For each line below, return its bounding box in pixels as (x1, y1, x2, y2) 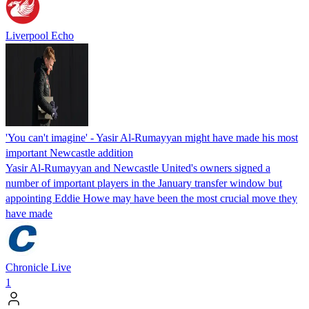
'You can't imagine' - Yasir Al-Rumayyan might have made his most (6, 131, 298, 143)
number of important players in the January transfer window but (6, 177, 282, 189)
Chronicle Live (6, 261, 71, 273)
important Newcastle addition (6, 146, 133, 159)
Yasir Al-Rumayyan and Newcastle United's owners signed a (6, 161, 270, 174)
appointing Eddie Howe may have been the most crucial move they (6, 192, 297, 204)
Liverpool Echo (6, 29, 74, 41)
